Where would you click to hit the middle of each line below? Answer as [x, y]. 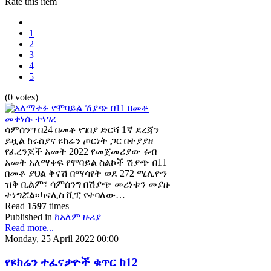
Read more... [29, 228]
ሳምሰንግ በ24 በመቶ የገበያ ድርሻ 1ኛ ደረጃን [82, 130]
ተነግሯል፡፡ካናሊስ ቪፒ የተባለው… [65, 195]
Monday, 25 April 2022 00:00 [62, 239]
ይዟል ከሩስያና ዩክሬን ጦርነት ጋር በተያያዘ [79, 141]
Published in [28, 217]
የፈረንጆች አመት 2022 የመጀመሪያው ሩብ [81, 152]
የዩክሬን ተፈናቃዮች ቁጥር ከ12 [71, 262]
